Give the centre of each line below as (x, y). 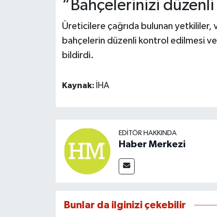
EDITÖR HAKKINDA (147, 133)
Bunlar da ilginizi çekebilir (125, 205)
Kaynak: (79, 86)
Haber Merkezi (152, 144)
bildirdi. (78, 55)
